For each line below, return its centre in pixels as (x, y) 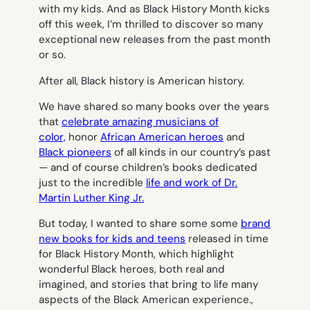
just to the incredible (92, 182)
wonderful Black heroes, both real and (132, 270)
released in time (227, 239)
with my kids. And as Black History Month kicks (154, 9)
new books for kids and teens (112, 239)
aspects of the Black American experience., (146, 300)
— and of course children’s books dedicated (148, 167)
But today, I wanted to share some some (140, 224)
